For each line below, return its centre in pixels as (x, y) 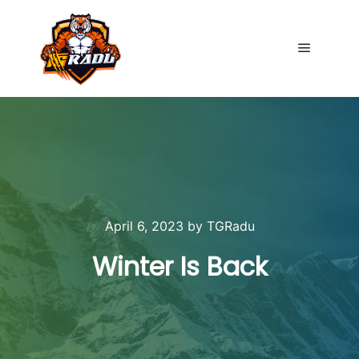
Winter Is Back (179, 266)
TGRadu (230, 226)
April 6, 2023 (144, 226)
